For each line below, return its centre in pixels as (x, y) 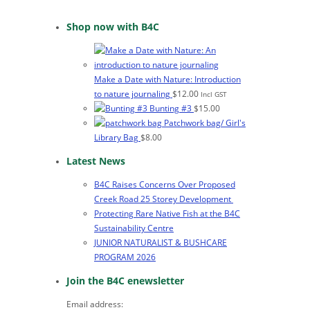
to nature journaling (132, 94)
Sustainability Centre (134, 228)
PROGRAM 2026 (125, 257)
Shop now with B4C (113, 27)
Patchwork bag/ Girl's (205, 123)
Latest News (96, 161)
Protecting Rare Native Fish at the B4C (167, 213)
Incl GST (214, 94)
